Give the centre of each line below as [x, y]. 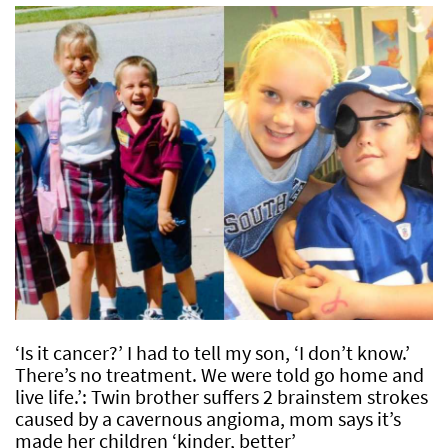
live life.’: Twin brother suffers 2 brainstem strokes [221, 396]
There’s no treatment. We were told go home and [219, 374]
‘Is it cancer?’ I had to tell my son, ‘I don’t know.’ [212, 352]
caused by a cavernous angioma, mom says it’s [208, 418]
